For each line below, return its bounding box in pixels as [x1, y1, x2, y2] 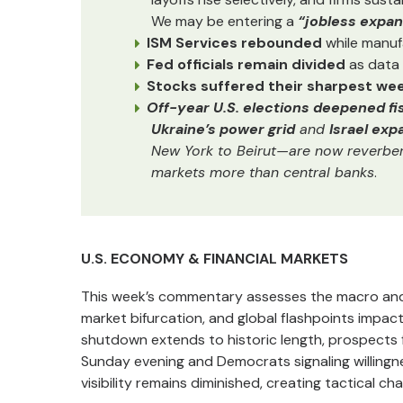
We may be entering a [151, 12, 298, 31]
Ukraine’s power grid [151, 120, 295, 139]
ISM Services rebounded [147, 33, 322, 52]
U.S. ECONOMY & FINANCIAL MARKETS [81, 249, 348, 268]
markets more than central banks [151, 163, 374, 182]
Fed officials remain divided [147, 55, 345, 74]
